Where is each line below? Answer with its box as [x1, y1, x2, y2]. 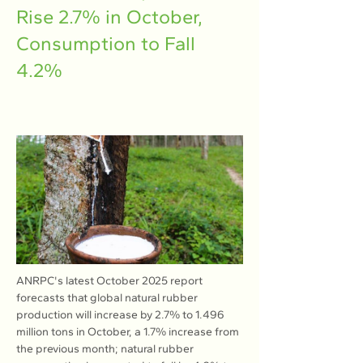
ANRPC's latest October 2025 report [16, 274, 205, 288]
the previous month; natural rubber [16, 342, 196, 356]
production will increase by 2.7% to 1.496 [16, 308, 227, 322]
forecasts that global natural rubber [16, 291, 200, 305]
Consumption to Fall [16, 32, 195, 55]
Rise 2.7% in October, [16, 5, 203, 28]
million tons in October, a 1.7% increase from [16, 325, 241, 339]
